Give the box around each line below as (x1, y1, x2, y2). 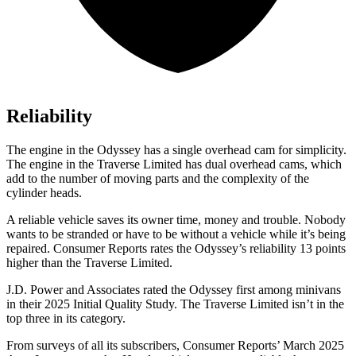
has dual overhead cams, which (182, 157, 342, 172)
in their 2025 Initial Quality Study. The (6, 297, 203, 311)
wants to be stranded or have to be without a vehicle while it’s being (6, 227, 346, 242)
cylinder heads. (6, 186, 82, 200)
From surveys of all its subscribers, (6, 339, 183, 353)
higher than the (6, 256, 84, 270)
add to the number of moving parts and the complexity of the (6, 172, 309, 186)
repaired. (6, 242, 53, 256)
